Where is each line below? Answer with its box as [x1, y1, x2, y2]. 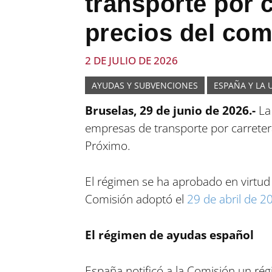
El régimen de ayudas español [84, 227, 254, 243]
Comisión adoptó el [84, 191, 187, 207]
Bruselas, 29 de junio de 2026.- [84, 103, 256, 118]
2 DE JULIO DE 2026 [84, 53, 178, 67]
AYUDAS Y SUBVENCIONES [91, 80, 198, 91]
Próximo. [84, 138, 131, 154]
